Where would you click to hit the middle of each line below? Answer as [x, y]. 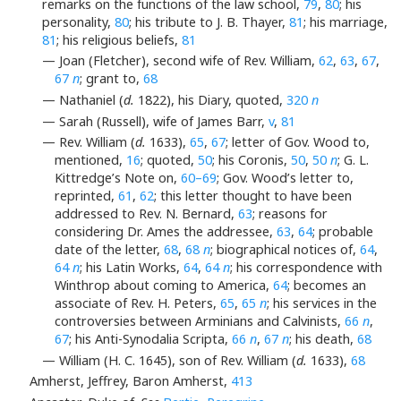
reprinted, [87, 196]
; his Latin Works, [132, 268]
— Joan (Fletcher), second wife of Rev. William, [180, 61]
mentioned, [91, 160]
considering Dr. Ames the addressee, [166, 232]
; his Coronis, [252, 160]
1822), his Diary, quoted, [210, 100]
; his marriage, [346, 21]
